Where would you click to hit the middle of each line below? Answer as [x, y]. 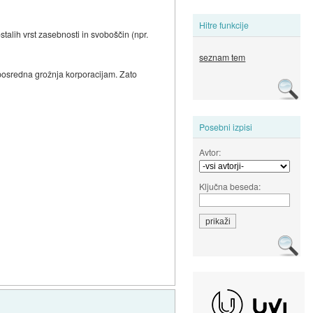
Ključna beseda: [230, 186]
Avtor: [210, 152]
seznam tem [223, 57]
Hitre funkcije [224, 25]
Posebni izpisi [226, 126]
